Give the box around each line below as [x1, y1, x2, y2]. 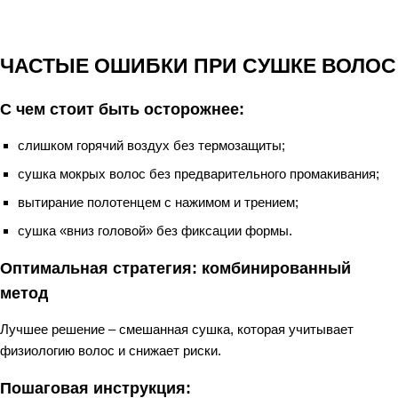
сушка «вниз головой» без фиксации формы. [18, 223, 292, 238]
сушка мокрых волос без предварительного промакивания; [18, 166, 379, 181]
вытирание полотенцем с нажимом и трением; [18, 195, 298, 210]
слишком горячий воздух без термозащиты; [18, 138, 285, 153]
